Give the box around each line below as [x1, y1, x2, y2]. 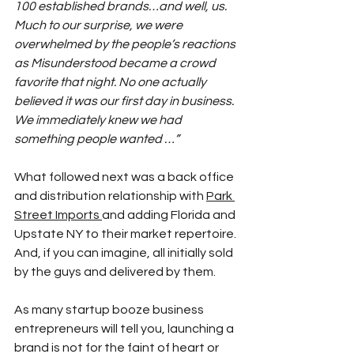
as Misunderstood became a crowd [14, 57, 218, 70]
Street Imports [14, 209, 100, 222]
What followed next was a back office [14, 171, 236, 184]
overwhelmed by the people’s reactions [14, 38, 238, 51]
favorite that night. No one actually [14, 76, 209, 89]
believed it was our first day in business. [14, 95, 236, 108]
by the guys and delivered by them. [14, 265, 216, 279]
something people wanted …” [14, 133, 179, 146]
